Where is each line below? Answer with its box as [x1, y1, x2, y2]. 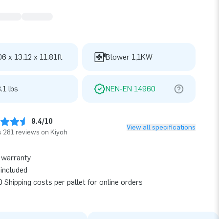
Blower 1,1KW [106, 52, 153, 62]
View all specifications [127, 123, 196, 131]
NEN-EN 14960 [106, 84, 155, 93]
